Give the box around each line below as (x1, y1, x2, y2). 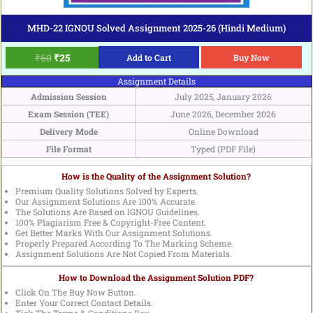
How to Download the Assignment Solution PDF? (59, 272, 254, 284)
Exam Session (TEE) (28, 108, 110, 120)
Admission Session (30, 91, 107, 103)
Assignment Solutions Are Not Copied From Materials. (15, 248, 232, 260)
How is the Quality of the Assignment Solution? (61, 170, 252, 182)
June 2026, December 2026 (170, 108, 277, 120)
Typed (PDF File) (191, 143, 256, 155)
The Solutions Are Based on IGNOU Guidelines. (15, 206, 200, 218)
